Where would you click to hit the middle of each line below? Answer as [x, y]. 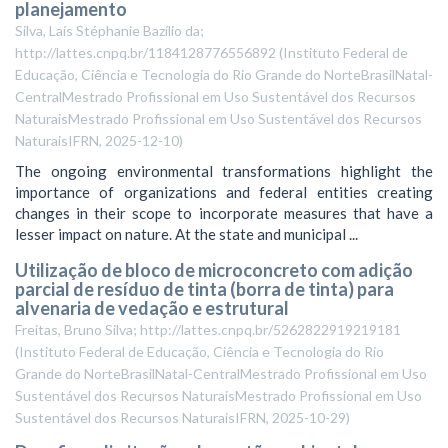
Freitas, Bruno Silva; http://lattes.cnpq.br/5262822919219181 [208, 329]
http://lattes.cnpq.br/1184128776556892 [145, 52]
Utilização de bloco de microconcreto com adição [214, 269]
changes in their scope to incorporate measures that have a [224, 213]
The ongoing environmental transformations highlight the [224, 171]
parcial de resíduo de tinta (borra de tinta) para [204, 288]
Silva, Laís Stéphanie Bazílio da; [109, 30]
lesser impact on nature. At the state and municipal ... [186, 234]
